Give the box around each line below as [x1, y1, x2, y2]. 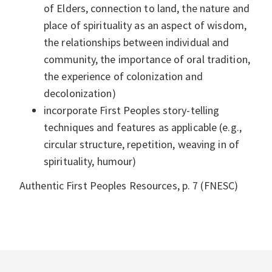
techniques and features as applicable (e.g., [44, 120, 242, 134]
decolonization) [44, 86, 116, 100]
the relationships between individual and [44, 35, 229, 49]
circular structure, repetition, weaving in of [44, 137, 240, 151]
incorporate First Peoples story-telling [44, 103, 220, 117]
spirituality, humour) [44, 154, 137, 168]
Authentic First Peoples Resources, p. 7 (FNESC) [19, 178, 239, 193]
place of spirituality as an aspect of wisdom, [44, 18, 247, 32]
